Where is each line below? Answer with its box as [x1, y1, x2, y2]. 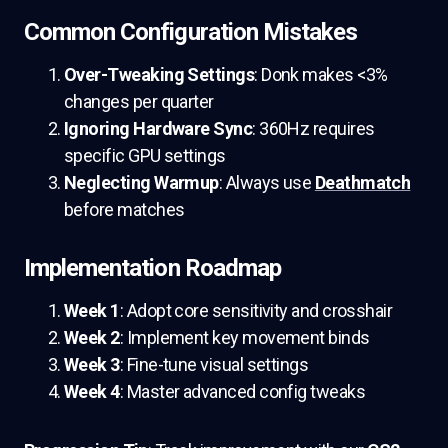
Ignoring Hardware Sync [64, 118, 253, 139]
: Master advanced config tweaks [119, 381, 366, 402]
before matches [64, 199, 185, 220]
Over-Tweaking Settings [64, 64, 255, 85]
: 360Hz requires [252, 118, 375, 139]
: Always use [218, 172, 315, 193]
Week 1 [64, 300, 120, 321]
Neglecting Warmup [64, 172, 219, 193]
